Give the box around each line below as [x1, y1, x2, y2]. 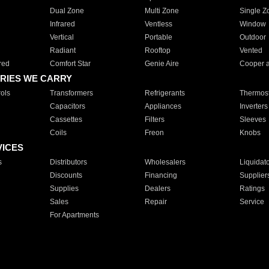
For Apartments [49, 211, 99, 219]
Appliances [144, 102, 181, 110]
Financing [144, 171, 177, 180]
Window [239, 20, 266, 28]
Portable [144, 33, 172, 41]
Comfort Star [49, 59, 91, 68]
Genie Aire [144, 59, 179, 68]
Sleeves [239, 115, 266, 124]
